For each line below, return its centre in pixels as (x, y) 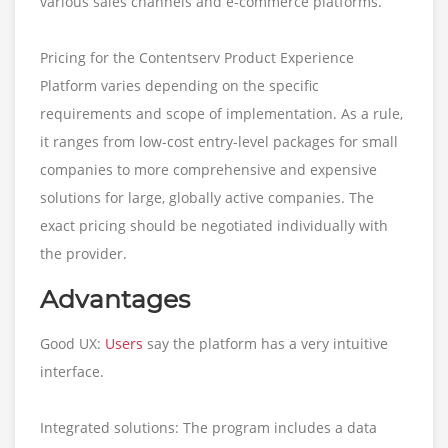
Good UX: (72, 343)
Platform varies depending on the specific (179, 85)
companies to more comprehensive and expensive (208, 169)
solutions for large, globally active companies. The (207, 197)
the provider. (83, 253)
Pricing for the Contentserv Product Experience (197, 57)
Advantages (115, 298)
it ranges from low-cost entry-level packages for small (219, 141)
